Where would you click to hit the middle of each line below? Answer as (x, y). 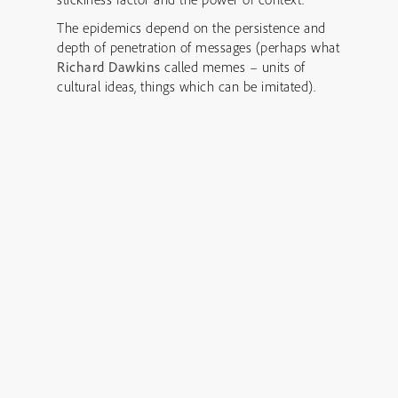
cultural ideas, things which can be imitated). (186, 86)
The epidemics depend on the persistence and (191, 28)
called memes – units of (233, 67)
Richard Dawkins (109, 67)
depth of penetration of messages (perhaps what (198, 47)
